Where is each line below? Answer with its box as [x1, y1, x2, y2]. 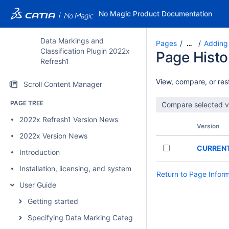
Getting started [28, 197, 78, 205]
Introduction [19, 148, 60, 156]
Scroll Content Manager [24, 80, 102, 88]
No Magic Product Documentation [98, 9, 212, 18]
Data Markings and [40, 36, 104, 45]
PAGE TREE [10, 99, 43, 107]
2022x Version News [19, 131, 87, 140]
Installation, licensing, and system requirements [19, 164, 177, 173]
